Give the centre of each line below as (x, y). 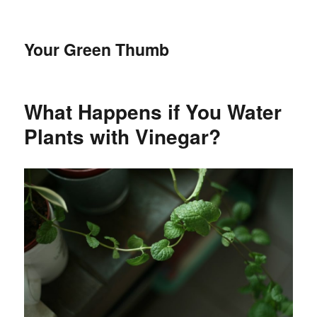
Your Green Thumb (97, 49)
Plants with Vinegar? (123, 136)
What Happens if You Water (153, 111)
